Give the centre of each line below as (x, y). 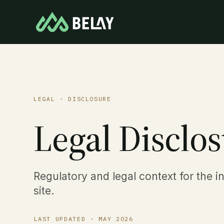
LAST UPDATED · (66, 219)
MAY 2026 (116, 219)
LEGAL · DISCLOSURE (72, 99)
